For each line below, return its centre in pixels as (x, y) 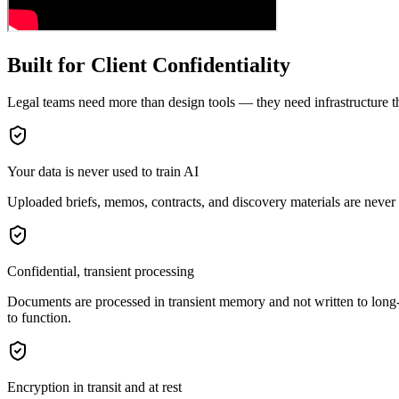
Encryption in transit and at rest (94, 387)
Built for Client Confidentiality (149, 65)
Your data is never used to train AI (103, 172)
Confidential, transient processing (101, 272)
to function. (39, 318)
